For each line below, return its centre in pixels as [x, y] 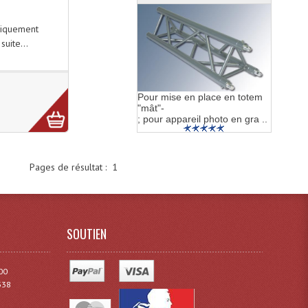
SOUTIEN [87, 234]
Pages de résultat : [71, 167]
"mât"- [151, 108]
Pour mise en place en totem [200, 97]
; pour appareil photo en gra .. [202, 119]
